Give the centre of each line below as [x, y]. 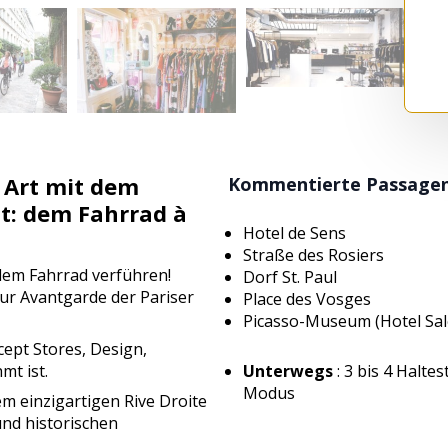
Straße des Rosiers [313, 255]
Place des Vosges [309, 299]
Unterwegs [288, 371]
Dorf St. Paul [290, 277]
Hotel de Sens [296, 233]
